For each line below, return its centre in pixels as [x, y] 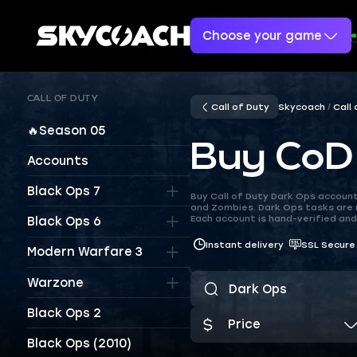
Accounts [57, 161]
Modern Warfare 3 [84, 252]
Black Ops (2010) [79, 343]
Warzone [55, 282]
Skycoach [302, 107]
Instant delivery [244, 244]
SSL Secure [328, 244]
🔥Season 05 [66, 130]
